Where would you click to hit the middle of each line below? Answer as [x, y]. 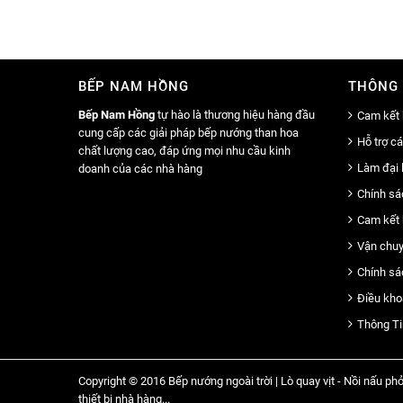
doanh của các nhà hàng [140, 168]
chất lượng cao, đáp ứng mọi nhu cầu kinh [184, 150]
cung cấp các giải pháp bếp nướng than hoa [188, 132]
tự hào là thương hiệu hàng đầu [235, 114]
